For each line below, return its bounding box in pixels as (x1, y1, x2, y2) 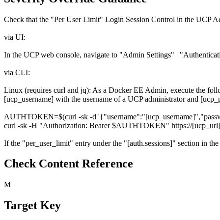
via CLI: (4, 68, 30, 77)
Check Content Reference (4, 157, 133, 170)
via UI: (4, 32, 26, 41)
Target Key (4, 199, 61, 212)
